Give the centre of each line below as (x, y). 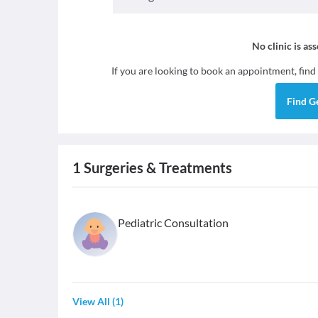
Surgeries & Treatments (157, 168)
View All (91, 301)
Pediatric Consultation (173, 223)
